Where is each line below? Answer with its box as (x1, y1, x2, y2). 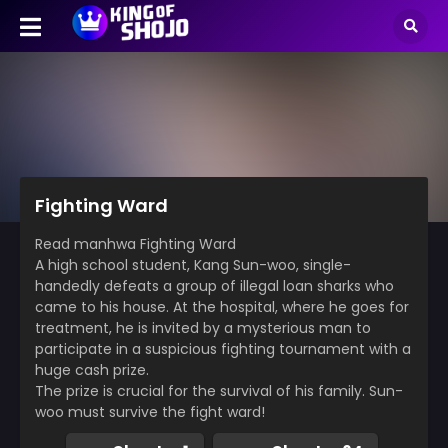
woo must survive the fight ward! (35, 401, 265, 422)
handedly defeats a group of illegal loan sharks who (35, 275, 394, 296)
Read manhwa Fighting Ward (35, 233, 236, 254)
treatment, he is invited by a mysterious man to (35, 317, 371, 338)
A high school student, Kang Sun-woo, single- (35, 254, 351, 275)
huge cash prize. (35, 359, 149, 380)
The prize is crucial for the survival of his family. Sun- (35, 380, 403, 401)
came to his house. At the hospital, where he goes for (35, 296, 409, 317)
